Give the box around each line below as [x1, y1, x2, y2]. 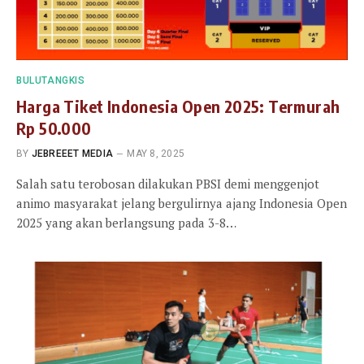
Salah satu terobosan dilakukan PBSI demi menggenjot [16, 175, 319, 192]
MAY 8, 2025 [127, 147, 184, 159]
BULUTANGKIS [16, 74, 85, 86]
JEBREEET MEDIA [31, 147, 114, 159]
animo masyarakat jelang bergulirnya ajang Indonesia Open [16, 194, 347, 211]
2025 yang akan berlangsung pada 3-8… [16, 214, 236, 231]
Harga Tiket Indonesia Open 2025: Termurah [16, 95, 340, 116]
